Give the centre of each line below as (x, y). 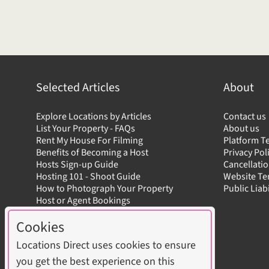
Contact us (245, 117)
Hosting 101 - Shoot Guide (88, 177)
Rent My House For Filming (89, 141)
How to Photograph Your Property (104, 189)
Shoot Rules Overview (80, 213)
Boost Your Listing (72, 225)
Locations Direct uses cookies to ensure (106, 245)
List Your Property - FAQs (86, 129)
